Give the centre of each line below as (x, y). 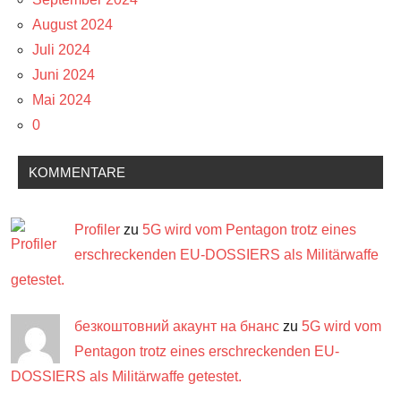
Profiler (97, 229)
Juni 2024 (64, 74)
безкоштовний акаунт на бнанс (177, 326)
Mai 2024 (62, 99)
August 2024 (73, 24)
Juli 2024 (61, 49)
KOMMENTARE (77, 172)
